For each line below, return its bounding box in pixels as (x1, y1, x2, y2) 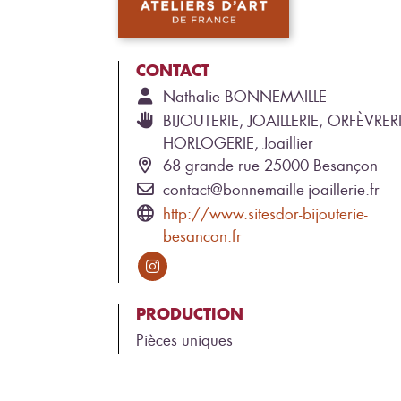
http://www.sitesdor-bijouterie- (163, 203, 368, 224)
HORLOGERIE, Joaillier (163, 132, 313, 153)
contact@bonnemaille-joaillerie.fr (163, 179, 380, 200)
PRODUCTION (136, 303, 243, 324)
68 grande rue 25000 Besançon (163, 155, 378, 175)
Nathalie (163, 86, 220, 107)
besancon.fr (163, 226, 242, 246)
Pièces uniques (136, 329, 233, 350)
